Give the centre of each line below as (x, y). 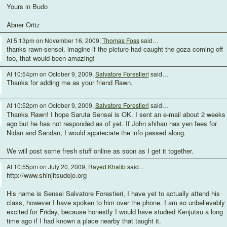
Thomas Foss (121, 41)
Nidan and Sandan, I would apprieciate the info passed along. (96, 132)
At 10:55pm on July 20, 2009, (47, 166)
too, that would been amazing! (50, 58)
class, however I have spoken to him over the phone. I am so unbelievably (116, 202)
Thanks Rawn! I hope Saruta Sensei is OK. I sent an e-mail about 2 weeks (116, 114)
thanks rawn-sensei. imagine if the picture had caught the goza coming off (115, 49)
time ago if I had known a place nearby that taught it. (84, 220)
